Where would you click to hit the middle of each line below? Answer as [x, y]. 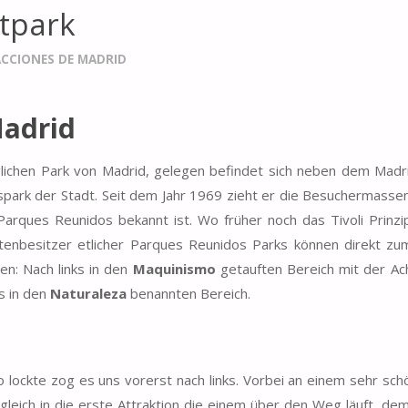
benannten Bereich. [189, 294]
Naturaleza [88, 294]
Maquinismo [174, 269]
